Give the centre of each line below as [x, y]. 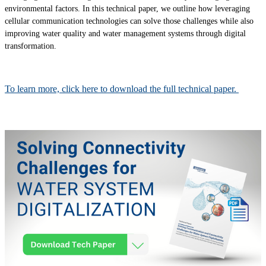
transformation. [32, 46]
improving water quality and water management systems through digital [125, 34]
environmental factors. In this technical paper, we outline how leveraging [127, 9]
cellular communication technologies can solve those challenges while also [129, 21]
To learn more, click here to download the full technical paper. [122, 89]
